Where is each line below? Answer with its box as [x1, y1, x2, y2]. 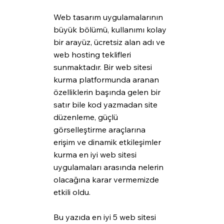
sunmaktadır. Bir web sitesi [53, 62, 154, 72]
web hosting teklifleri [53, 49, 133, 60]
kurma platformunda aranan [53, 74, 161, 85]
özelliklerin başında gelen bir [53, 87, 162, 97]
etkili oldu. [53, 187, 90, 197]
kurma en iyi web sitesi [53, 149, 138, 160]
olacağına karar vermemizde [53, 174, 161, 185]
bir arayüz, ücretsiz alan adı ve [53, 37, 167, 47]
